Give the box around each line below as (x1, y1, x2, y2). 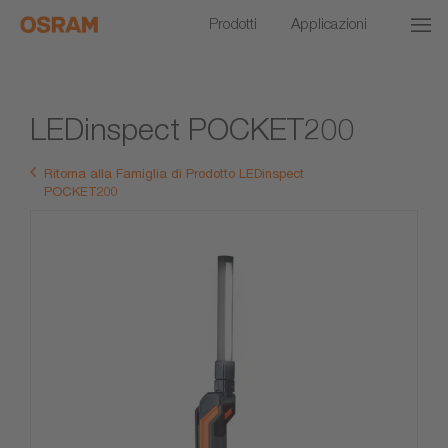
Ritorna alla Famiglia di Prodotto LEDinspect (44, 165, 304, 182)
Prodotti (209, 14, 257, 32)
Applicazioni (291, 14, 367, 32)
